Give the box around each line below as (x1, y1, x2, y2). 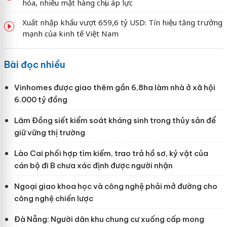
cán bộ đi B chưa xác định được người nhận (14, 160, 173, 170)
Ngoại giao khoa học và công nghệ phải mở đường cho (14, 181, 217, 191)
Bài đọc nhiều (4, 58, 65, 70)
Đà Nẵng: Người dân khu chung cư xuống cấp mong (14, 214, 204, 224)
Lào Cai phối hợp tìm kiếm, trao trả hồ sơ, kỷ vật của (14, 148, 208, 158)
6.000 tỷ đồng (14, 94, 67, 104)
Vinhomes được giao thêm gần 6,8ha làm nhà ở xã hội (14, 82, 215, 92)
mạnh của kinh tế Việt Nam (22, 28, 119, 39)
